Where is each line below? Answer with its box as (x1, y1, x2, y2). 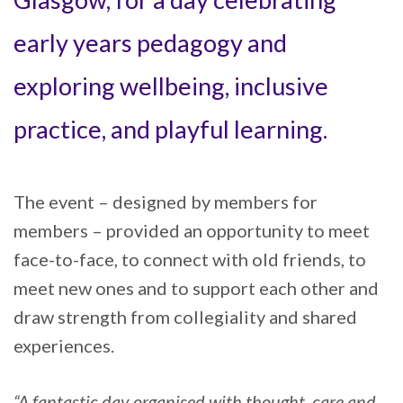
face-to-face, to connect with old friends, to (13, 248, 366, 271)
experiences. (13, 335, 114, 357)
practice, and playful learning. (13, 113, 327, 144)
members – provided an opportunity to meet (13, 219, 370, 242)
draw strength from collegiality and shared (13, 306, 357, 328)
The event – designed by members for (13, 191, 318, 213)
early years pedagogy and (13, 27, 287, 58)
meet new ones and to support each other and (13, 277, 379, 300)
